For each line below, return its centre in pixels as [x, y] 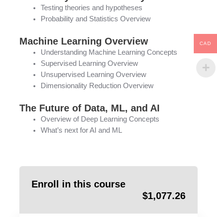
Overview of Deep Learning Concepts [100, 119]
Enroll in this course [78, 184]
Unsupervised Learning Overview [93, 74]
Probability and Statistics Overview [95, 19]
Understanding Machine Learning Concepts [109, 52]
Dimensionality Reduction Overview [97, 85]
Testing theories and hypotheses [91, 8]
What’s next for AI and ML [81, 130]
